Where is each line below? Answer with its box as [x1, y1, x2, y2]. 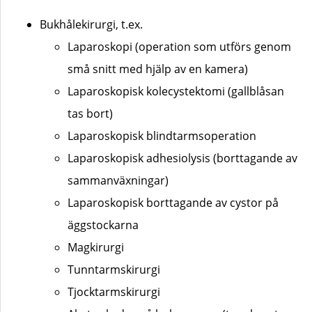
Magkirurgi [68, 239, 124, 255]
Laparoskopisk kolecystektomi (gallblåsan [68, 83, 284, 99]
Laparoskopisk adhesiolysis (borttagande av [68, 150, 297, 166]
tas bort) [68, 105, 113, 121]
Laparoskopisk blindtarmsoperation [68, 127, 256, 143]
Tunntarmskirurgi [68, 261, 160, 277]
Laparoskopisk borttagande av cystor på [68, 194, 279, 210]
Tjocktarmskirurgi [68, 283, 160, 299]
